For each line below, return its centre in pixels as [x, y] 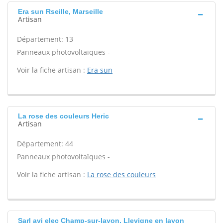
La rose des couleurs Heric [63, 116]
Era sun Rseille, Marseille [60, 11]
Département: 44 [45, 144]
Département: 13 [45, 39]
